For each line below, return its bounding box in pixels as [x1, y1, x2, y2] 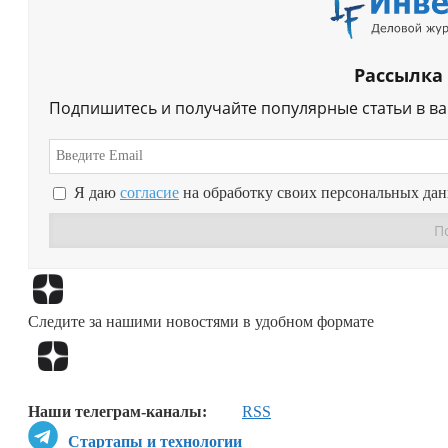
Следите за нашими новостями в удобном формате [28, 312, 374, 330]
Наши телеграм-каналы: [28, 403, 207, 421]
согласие [120, 184, 179, 202]
